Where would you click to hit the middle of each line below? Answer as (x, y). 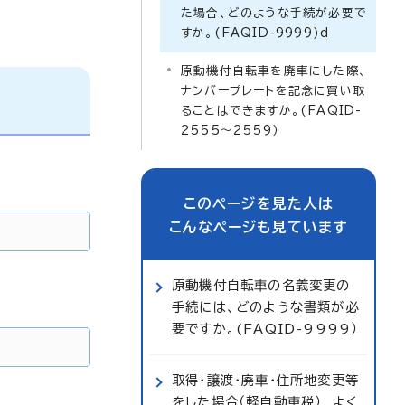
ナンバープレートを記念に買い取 (273, 91)
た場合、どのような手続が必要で (274, 13)
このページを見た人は (259, 203)
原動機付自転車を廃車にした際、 (274, 71)
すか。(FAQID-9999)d (255, 33)
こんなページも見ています (259, 227)
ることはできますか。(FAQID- (272, 111)
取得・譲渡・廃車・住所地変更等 (265, 380)
